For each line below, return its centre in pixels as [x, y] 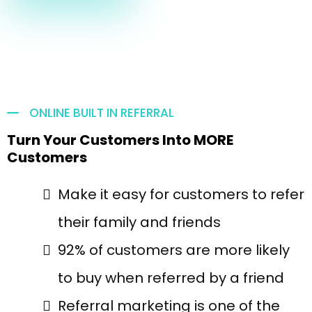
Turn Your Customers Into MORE [120, 140]
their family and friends [139, 222]
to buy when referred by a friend [171, 278]
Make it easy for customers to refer [181, 194]
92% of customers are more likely [174, 250]
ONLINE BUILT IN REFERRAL [102, 113]
